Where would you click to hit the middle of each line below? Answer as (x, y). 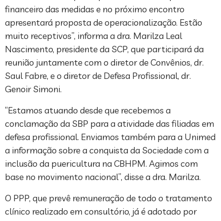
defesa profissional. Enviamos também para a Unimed (110, 137)
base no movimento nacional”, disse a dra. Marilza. (103, 177)
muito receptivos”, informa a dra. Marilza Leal (93, 36)
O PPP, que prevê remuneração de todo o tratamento (109, 198)
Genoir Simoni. (33, 89)
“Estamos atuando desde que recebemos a (88, 110)
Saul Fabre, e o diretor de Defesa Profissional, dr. (98, 75)
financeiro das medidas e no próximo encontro (95, 9)
